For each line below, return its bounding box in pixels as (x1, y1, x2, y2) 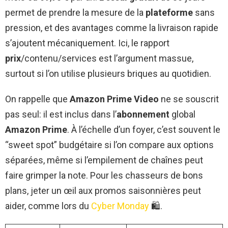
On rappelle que (5, 93, 70, 104)
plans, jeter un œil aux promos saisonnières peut (5, 185, 201, 196)
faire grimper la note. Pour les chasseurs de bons (5, 169, 203, 181)
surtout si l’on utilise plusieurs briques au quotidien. (5, 68, 211, 79)
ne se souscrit (159, 93, 219, 104)
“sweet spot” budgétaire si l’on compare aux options (5, 139, 214, 150)
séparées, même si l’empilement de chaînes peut (5, 154, 203, 165)
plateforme (146, 7, 193, 18)
